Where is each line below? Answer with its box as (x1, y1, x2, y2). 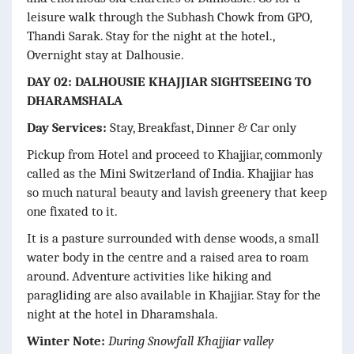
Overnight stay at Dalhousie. (27, 47, 184, 62)
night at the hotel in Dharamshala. (27, 306, 218, 322)
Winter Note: (27, 333, 108, 348)
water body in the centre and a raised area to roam (27, 249, 309, 265)
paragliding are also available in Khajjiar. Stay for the (27, 287, 321, 303)
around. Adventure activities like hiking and (27, 268, 272, 284)
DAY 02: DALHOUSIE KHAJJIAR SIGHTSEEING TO (27, 73, 311, 89)
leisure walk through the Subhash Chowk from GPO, (27, 9, 311, 24)
